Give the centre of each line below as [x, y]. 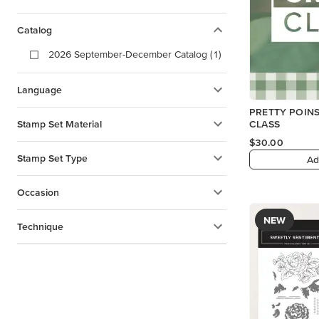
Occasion [38, 192]
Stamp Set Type [52, 158]
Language [40, 90]
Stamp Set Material [59, 124]
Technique [40, 226]
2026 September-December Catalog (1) [135, 54]
